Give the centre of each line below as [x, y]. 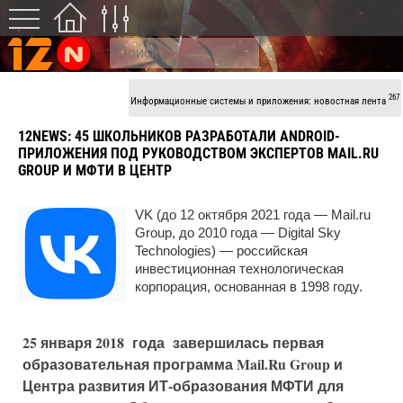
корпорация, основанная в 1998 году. [249, 287]
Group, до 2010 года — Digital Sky [238, 233]
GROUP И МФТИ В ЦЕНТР [95, 170]
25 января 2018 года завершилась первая [173, 342]
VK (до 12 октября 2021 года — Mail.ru [253, 215]
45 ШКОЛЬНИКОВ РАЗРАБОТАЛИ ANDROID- [207, 136]
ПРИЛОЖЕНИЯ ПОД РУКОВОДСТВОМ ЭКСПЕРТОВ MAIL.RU [198, 153]
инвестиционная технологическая [239, 269]
